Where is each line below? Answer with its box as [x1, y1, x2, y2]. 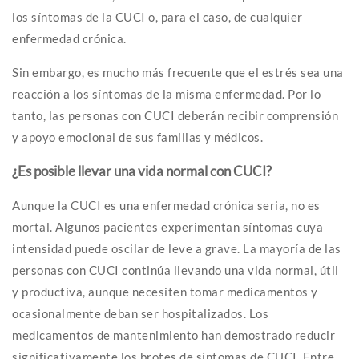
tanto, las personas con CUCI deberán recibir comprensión [12, 107, 338, 123]
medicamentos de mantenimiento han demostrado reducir [12, 327, 335, 342]
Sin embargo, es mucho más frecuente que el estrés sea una [12, 64, 344, 79]
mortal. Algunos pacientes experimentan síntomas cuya [12, 219, 323, 234]
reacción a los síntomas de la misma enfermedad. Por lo [12, 86, 321, 101]
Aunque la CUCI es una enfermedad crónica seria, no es [12, 197, 321, 212]
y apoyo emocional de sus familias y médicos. [12, 129, 263, 144]
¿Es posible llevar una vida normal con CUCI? [12, 162, 272, 179]
